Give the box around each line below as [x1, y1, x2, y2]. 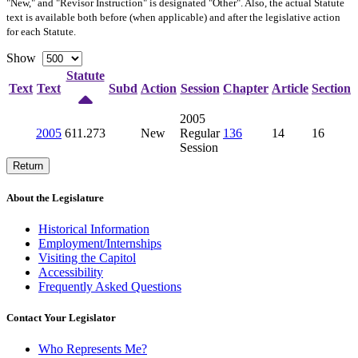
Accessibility [38, 265, 103, 280]
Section [312, 81, 351, 95]
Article [272, 81, 308, 95]
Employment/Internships [38, 237, 161, 251]
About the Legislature [6, 191, 104, 204]
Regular [180, 125, 220, 140]
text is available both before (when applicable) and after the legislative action [6, 10, 340, 23]
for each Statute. [6, 25, 76, 38]
